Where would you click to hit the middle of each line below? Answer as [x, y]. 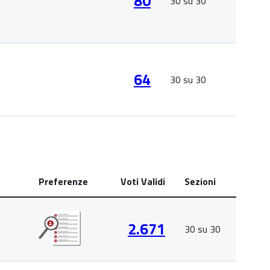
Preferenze [63, 181]
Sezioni [200, 181]
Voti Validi [143, 181]
